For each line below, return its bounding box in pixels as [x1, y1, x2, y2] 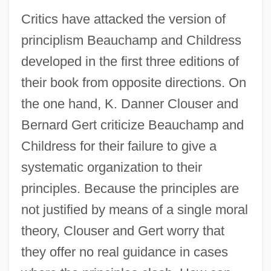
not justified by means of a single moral [21, 201, 248, 217]
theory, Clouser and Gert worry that [21, 223, 224, 238]
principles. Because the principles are [21, 180, 239, 196]
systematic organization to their [21, 159, 202, 175]
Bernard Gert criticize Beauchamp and [21, 117, 244, 132]
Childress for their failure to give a [21, 138, 217, 154]
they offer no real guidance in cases [21, 244, 228, 260]
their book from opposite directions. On [21, 74, 246, 90]
